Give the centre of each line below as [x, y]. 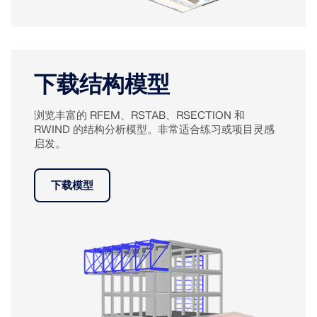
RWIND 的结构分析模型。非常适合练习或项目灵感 [154, 130]
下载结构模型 [102, 85]
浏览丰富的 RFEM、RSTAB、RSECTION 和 [139, 116]
